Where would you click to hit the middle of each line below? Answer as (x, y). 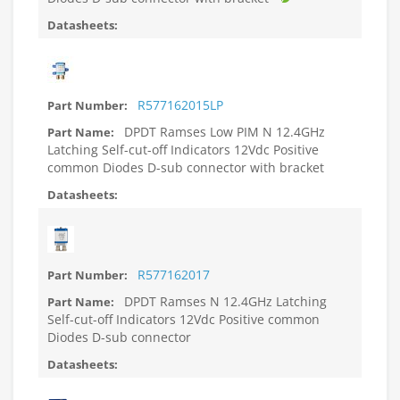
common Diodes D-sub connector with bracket (186, 167)
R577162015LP (180, 105)
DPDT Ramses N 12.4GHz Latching (224, 301)
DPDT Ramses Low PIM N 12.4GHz (223, 132)
